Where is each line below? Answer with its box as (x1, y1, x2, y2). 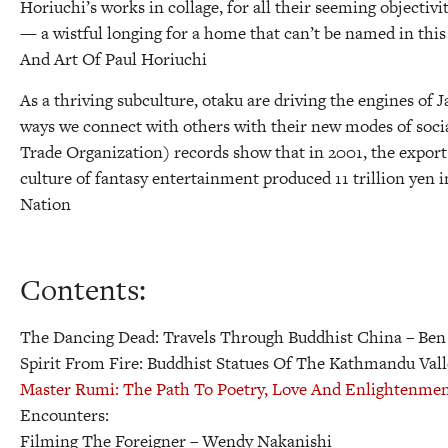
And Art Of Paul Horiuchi (20, 47, 211, 72)
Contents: (20, 268, 146, 310)
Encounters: (20, 402, 109, 427)
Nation (20, 191, 75, 216)
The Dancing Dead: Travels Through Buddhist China (20, 324, 406, 349)
